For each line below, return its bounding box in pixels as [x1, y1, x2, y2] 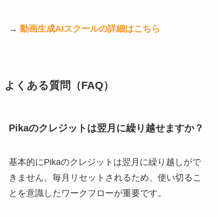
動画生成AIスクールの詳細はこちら [19, 23, 160, 34]
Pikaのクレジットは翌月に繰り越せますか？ [8, 123, 204, 134]
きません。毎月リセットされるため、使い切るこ [8, 172, 201, 182]
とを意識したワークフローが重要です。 [8, 188, 166, 198]
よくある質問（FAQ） [4, 79, 114, 91]
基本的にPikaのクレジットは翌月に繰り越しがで [8, 157, 201, 167]
